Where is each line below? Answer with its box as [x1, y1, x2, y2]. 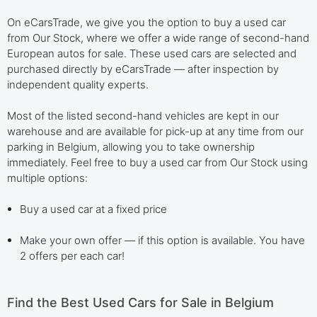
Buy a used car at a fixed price [20, 202, 167, 217]
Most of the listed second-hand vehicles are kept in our [7, 109, 279, 123]
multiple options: [7, 171, 88, 185]
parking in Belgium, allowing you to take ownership [7, 140, 255, 154]
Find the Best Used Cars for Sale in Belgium [7, 295, 274, 311]
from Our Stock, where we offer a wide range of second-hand [7, 31, 309, 45]
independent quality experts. [7, 78, 149, 92]
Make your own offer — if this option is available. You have [20, 234, 305, 248]
